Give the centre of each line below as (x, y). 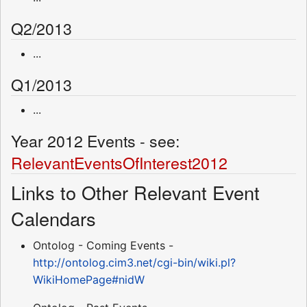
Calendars (62, 218)
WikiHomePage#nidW (89, 279)
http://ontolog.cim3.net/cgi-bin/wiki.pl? (134, 262)
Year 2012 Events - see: (95, 140)
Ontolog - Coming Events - (103, 245)
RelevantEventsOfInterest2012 (119, 162)
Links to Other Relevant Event (135, 192)
